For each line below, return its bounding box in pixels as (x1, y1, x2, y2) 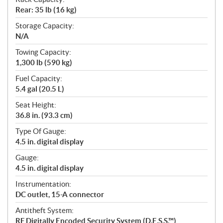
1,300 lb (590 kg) (15, 58, 72, 67)
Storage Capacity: (15, 21, 74, 30)
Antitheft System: (15, 206, 74, 215)
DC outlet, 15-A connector (15, 190, 104, 199)
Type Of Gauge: (15, 127, 66, 136)
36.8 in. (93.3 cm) (15, 111, 73, 120)
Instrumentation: (15, 180, 71, 189)
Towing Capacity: (15, 48, 71, 57)
